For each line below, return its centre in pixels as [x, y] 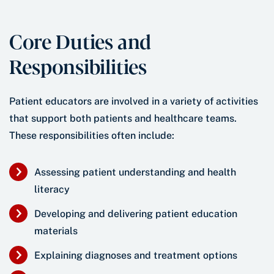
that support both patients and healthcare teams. [123, 119]
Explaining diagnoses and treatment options [136, 256]
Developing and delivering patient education [136, 214]
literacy [52, 190]
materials [56, 231]
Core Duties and [80, 41]
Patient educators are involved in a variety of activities [134, 102]
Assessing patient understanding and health [135, 172]
